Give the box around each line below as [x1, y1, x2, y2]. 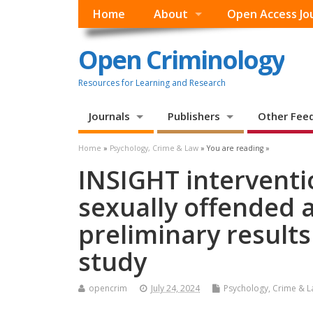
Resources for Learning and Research [78, 76, 226, 89]
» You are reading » [198, 143, 270, 154]
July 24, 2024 [151, 282, 200, 295]
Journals [89, 109, 130, 124]
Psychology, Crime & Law [110, 143, 198, 154]
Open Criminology [78, 42, 284, 77]
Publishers [167, 109, 220, 124]
